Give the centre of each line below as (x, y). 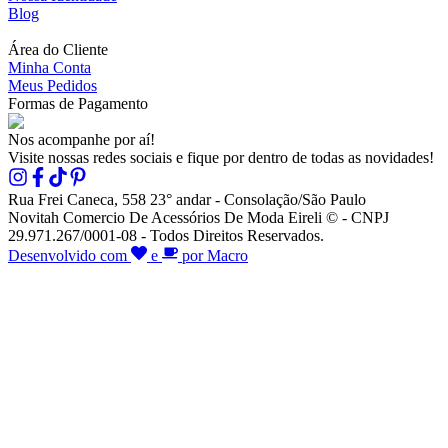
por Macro (213, 255)
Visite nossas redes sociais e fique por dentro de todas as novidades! (221, 157)
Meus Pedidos (52, 85)
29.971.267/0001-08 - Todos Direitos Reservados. (166, 235)
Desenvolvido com (69, 255)
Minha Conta (49, 67)
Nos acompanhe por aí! (81, 139)
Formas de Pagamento (78, 103)
